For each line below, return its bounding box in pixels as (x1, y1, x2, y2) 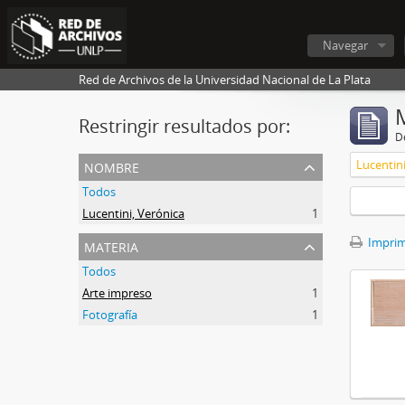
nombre (84, 154, 139, 178)
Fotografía (82, 306, 137, 323)
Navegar (323, 37, 368, 53)
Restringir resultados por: (79, 114, 290, 138)
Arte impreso (82, 285, 152, 301)
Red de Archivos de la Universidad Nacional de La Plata (79, 71, 371, 88)
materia (84, 233, 138, 258)
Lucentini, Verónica (82, 205, 184, 221)
